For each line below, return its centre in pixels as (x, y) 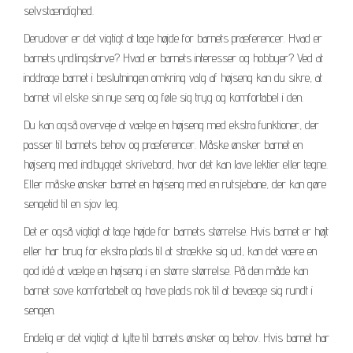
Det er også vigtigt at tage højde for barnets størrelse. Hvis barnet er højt (176, 231)
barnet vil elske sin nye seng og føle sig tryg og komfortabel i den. (163, 97)
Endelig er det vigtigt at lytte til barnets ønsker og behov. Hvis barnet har (176, 337)
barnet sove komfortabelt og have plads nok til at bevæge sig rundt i (168, 290)
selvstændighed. (59, 10)
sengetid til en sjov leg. (71, 203)
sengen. (39, 310)
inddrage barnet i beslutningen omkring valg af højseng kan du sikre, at (173, 77)
